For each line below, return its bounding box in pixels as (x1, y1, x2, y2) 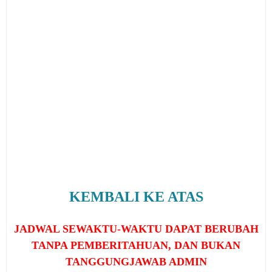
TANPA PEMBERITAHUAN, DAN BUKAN (32, 239, 240, 251)
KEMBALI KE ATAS (69, 189, 203, 205)
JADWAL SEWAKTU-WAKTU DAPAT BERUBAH (13, 223, 259, 235)
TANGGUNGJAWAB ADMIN (65, 256, 207, 268)
